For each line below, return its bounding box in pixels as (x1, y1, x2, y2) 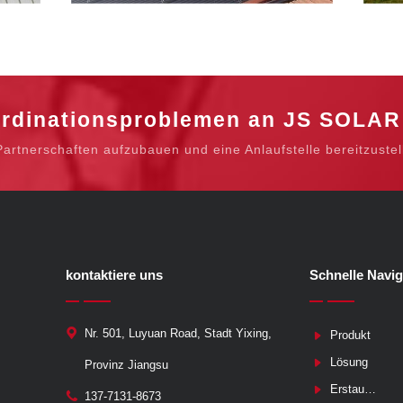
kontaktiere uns (66, 266, 163, 282)
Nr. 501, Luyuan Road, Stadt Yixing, (85, 326, 272, 340)
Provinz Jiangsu (85, 357, 168, 372)
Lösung (330, 354, 369, 369)
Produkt (330, 327, 372, 342)
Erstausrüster (330, 381, 365, 396)
